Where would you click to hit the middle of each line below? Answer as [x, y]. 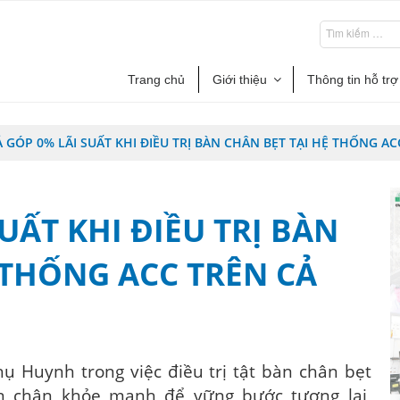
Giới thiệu [240, 79]
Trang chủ [156, 79]
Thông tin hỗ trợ [353, 79]
